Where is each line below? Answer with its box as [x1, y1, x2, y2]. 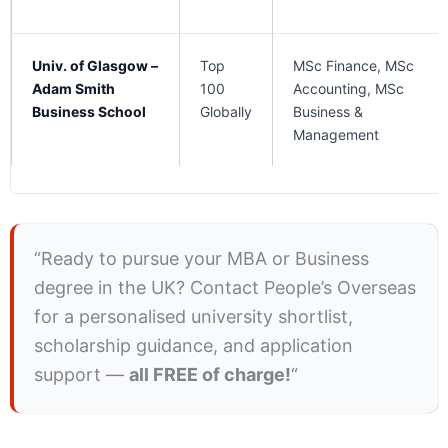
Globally [200, 103, 252, 121]
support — [34, 364, 129, 386]
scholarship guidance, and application [34, 335, 353, 357]
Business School [32, 103, 146, 121]
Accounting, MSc [293, 80, 404, 98]
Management [293, 126, 379, 144]
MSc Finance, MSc [293, 57, 414, 75]
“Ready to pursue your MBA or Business [34, 248, 369, 270]
